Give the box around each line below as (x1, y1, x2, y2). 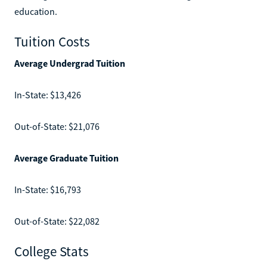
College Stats (14, 242, 89, 260)
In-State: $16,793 (14, 183, 81, 195)
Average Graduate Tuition (14, 151, 119, 164)
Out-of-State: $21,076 (14, 120, 100, 132)
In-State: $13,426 (14, 88, 81, 101)
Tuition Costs (14, 32, 90, 50)
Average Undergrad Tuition (14, 57, 125, 69)
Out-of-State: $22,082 (14, 215, 100, 227)
